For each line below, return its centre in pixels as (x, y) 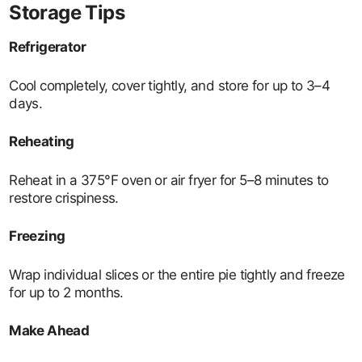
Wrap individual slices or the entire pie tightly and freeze (177, 274)
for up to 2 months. (66, 292)
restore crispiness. (64, 198)
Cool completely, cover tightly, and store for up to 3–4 (170, 85)
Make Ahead (49, 330)
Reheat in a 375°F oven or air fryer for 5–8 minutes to (169, 180)
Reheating (42, 141)
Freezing (37, 236)
